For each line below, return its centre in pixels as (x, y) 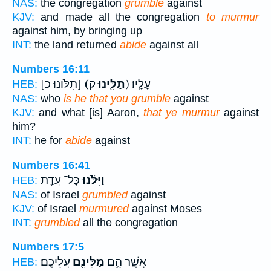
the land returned (76, 44)
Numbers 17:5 (48, 247)
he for (48, 141)
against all (174, 44)
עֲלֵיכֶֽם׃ (55, 262)
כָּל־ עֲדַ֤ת (60, 180)
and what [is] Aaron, (89, 113)
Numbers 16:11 (51, 69)
